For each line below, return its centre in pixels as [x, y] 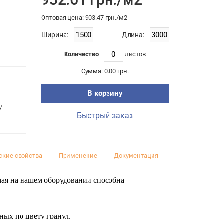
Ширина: [55, 35]
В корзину [105, 93]
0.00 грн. [117, 71]
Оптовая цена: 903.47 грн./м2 [84, 17]
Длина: [133, 35]
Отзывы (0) [192, 155]
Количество [82, 54]
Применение [78, 155]
